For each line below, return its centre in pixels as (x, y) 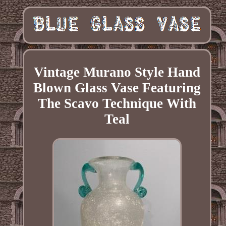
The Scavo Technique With (117, 103)
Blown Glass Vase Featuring (117, 88)
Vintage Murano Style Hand (117, 72)
